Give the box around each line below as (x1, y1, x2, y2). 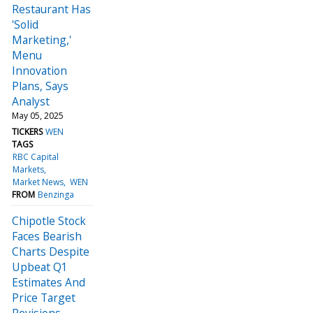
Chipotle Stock (12, 212, 86, 228)
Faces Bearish (12, 228, 82, 244)
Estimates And (12, 274, 85, 290)
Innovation (12, 62, 67, 78)
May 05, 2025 (12, 109, 64, 122)
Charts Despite (12, 243, 89, 259)
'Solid (12, 16, 38, 32)
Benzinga (38, 188, 75, 201)
